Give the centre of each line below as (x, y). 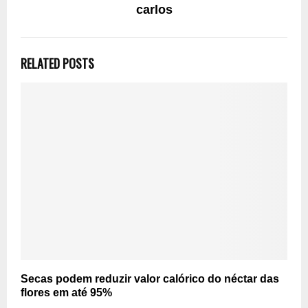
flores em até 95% (66, 293)
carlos (154, 9)
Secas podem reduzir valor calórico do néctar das (150, 279)
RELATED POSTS (57, 63)
